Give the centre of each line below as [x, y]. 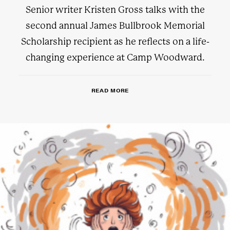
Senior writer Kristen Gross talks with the [115, 10]
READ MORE [110, 90]
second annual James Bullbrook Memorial [115, 26]
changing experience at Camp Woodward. [115, 57]
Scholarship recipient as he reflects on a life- [115, 42]
